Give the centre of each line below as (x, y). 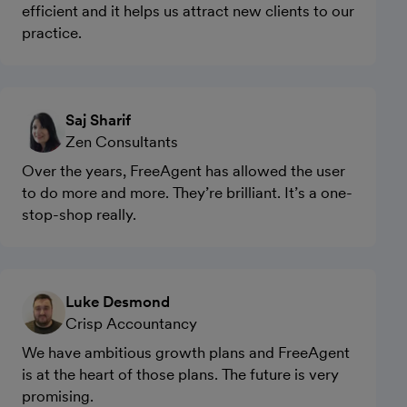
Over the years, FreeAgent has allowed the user (184, 171)
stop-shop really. (79, 215)
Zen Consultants (122, 142)
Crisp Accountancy (131, 324)
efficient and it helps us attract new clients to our (188, 11)
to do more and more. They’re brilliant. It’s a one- (187, 193)
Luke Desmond (118, 302)
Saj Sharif (98, 120)
